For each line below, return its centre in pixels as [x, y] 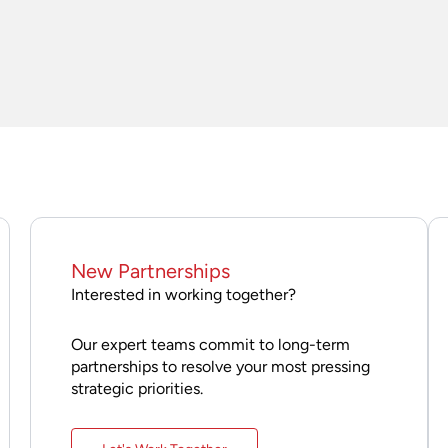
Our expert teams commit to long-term [210, 344]
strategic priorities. [136, 388]
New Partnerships [150, 270]
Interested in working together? [183, 294]
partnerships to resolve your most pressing [220, 366]
